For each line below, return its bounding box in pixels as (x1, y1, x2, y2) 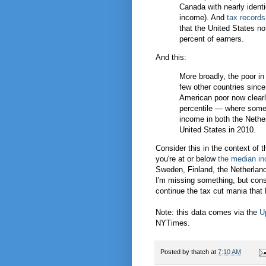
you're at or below (156, 154, 218, 163)
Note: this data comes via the (156, 207, 259, 217)
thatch (191, 248, 209, 255)
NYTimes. (156, 218, 190, 227)
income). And (179, 13, 227, 23)
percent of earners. (179, 34, 244, 44)
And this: (156, 53, 186, 62)
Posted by (160, 248, 191, 255)
